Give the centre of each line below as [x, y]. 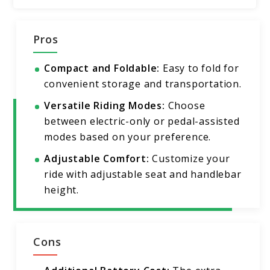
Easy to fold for [199, 68]
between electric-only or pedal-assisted [142, 121]
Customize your [190, 159]
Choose [185, 106]
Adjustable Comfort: [97, 159]
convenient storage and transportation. [143, 84]
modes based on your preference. [128, 137]
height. [62, 190]
